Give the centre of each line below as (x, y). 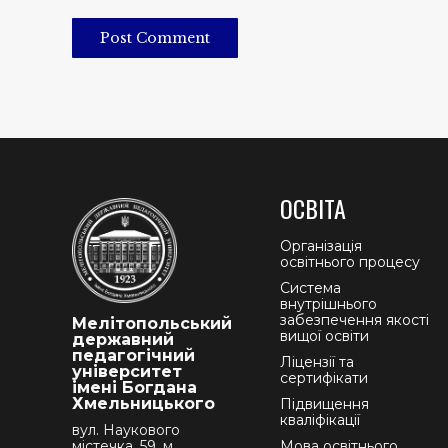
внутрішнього (329, 304)
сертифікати (324, 378)
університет (127, 371)
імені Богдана (134, 387)
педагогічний (133, 355)
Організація (321, 246)
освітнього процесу (350, 262)
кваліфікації (320, 420)
